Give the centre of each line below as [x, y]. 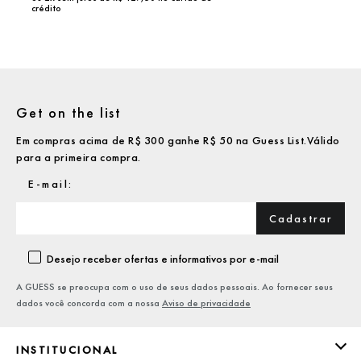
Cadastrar [301, 218]
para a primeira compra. [79, 157]
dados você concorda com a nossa [89, 303]
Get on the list [69, 112]
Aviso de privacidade [206, 303]
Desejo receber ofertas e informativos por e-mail [162, 259]
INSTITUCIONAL [67, 350]
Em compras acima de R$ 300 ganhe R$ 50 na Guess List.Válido [178, 140]
